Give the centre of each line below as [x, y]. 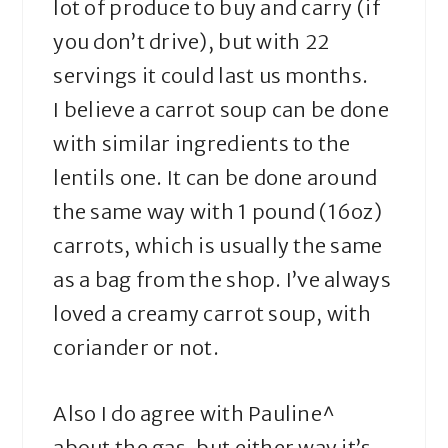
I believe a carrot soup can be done [221, 110]
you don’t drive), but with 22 [191, 42]
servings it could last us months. [211, 76]
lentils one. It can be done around [215, 178]
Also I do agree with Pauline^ [194, 414]
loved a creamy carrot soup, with [212, 314]
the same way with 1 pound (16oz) [218, 212]
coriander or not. [136, 348]
